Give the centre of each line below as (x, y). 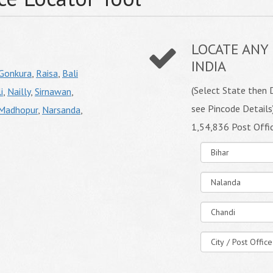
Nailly (19, 91)
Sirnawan (53, 91)
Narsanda (61, 110)
